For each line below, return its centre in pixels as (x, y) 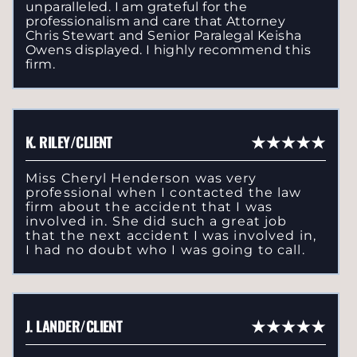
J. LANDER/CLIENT (74, 326)
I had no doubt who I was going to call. (165, 250)
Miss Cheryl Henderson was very (141, 178)
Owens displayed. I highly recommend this (168, 50)
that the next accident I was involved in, (171, 236)
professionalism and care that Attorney (156, 22)
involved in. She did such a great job (157, 222)
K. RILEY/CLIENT (69, 142)
